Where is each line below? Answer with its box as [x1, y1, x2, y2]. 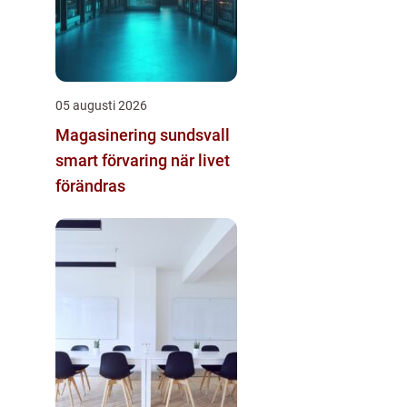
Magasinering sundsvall [55, 124, 230, 144]
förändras [55, 175, 125, 195]
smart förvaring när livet [55, 150, 230, 170]
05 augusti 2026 [55, 97, 147, 113]
